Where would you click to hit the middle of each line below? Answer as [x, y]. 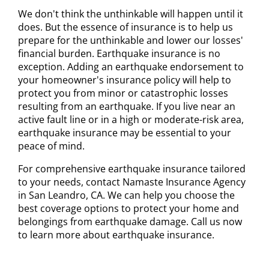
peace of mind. [51, 146]
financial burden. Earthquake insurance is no [119, 54]
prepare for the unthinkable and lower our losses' [131, 41]
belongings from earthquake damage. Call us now [130, 222]
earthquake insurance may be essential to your [125, 133]
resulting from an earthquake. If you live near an [127, 107]
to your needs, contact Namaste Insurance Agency [132, 182]
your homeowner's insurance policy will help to [125, 80]
